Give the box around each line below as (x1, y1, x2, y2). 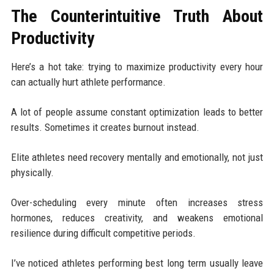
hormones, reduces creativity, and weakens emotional (10, 211, 264, 224)
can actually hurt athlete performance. (10, 75, 166, 88)
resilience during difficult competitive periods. (10, 226, 196, 239)
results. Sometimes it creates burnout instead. (10, 120, 199, 133)
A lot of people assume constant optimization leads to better (10, 105, 264, 118)
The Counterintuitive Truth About (10, 6, 264, 26)
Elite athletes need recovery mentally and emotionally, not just (10, 150, 264, 163)
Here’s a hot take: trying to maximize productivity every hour (10, 60, 264, 73)
